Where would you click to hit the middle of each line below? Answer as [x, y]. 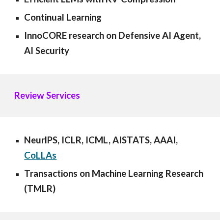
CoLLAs [41, 155]
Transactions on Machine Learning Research [114, 173]
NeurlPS [41, 140]
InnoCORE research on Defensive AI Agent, [113, 35]
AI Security [47, 51]
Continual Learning [63, 17]
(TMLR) [41, 189]
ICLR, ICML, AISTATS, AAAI [119, 140]
